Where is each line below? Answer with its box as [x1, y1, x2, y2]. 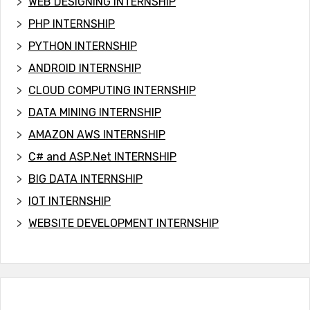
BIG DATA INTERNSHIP [28, 172, 143, 185]
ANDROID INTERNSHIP [28, 61, 141, 75]
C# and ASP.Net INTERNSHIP [28, 149, 176, 163]
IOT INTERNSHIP [28, 194, 111, 208]
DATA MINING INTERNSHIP [28, 105, 161, 119]
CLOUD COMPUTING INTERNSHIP [28, 83, 196, 97]
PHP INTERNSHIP [28, 17, 115, 30]
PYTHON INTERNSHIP [28, 39, 137, 53]
